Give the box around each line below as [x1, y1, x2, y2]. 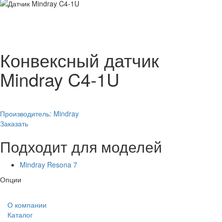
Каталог [7, 209, 33, 220]
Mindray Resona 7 [20, 159, 77, 169]
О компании [7, 199, 47, 210]
